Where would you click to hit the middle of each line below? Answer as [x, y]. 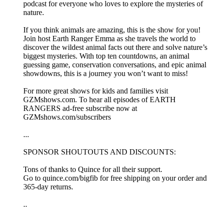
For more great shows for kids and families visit [96, 91]
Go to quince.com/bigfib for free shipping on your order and [115, 178]
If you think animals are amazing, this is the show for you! [112, 30]
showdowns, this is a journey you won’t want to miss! [106, 74]
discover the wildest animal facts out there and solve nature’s [115, 47]
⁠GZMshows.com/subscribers [67, 117]
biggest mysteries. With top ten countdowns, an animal [106, 56]
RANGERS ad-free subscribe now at [80, 108]
